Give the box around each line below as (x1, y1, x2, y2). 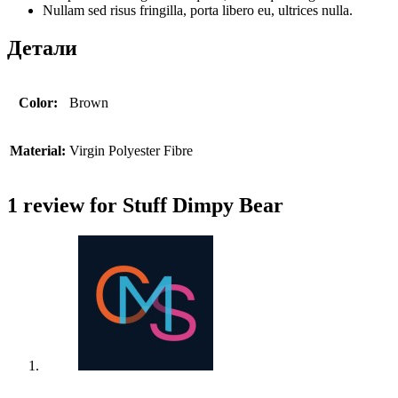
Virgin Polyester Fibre (69, 143, 193, 159)
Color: (18, 95, 58, 111)
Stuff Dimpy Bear (123, 193, 283, 217)
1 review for (7, 193, 123, 217)
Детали (7, 36, 77, 60)
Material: (10, 143, 66, 159)
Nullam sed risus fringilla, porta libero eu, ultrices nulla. (43, 3, 353, 19)
